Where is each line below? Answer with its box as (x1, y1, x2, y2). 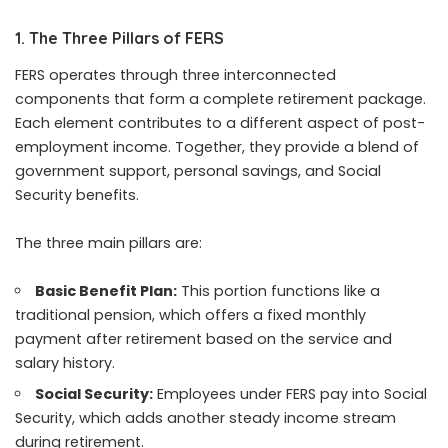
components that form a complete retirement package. (15, 89, 426, 110)
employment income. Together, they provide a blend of (15, 137, 419, 158)
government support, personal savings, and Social (15, 161, 381, 182)
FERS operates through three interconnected (15, 65, 336, 86)
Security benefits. (15, 185, 139, 206)
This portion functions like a (177, 281, 381, 302)
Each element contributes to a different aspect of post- (15, 113, 425, 134)
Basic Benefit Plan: (35, 281, 178, 302)
